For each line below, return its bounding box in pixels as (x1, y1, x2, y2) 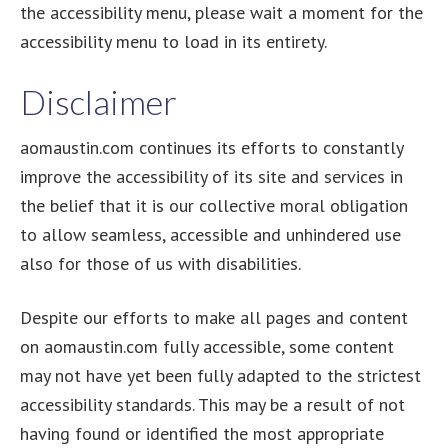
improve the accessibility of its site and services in (20, 165, 403, 188)
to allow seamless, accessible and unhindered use (20, 223, 401, 246)
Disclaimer (20, 81, 177, 122)
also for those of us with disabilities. (20, 252, 301, 275)
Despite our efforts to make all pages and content (20, 306, 408, 329)
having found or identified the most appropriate (20, 422, 384, 445)
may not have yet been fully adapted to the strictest (20, 364, 421, 387)
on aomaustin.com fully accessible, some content (20, 335, 394, 358)
